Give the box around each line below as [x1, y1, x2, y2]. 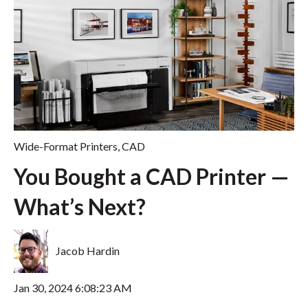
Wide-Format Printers [14, 139, 118, 153]
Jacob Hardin [56, 244, 120, 258]
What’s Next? [14, 192, 146, 220]
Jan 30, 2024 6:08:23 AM [14, 281, 132, 295]
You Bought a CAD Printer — [14, 162, 289, 190]
